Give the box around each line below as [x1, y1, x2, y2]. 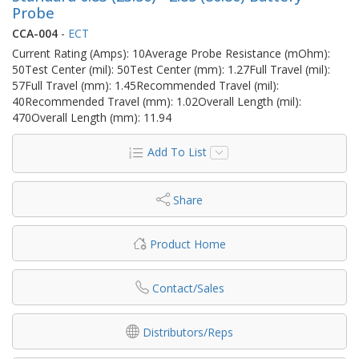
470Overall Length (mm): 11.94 [12, 109, 171, 125]
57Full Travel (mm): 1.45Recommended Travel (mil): [12, 77, 279, 93]
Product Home [150, 236, 226, 252]
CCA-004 [12, 25, 58, 41]
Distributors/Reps [143, 324, 233, 340]
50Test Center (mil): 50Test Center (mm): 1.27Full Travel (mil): [12, 61, 330, 77]
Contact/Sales [151, 280, 224, 296]
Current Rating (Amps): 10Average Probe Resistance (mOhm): [12, 45, 330, 61]
